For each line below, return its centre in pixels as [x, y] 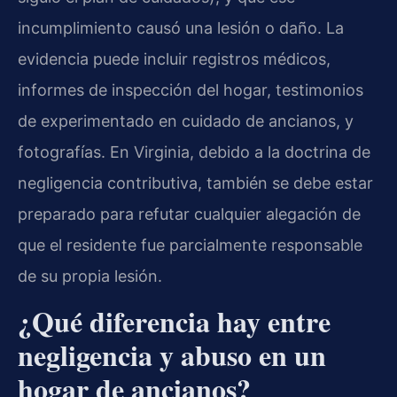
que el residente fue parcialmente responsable [190, 245]
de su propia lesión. [90, 276]
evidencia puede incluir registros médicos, [174, 59]
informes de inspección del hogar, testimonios [191, 90]
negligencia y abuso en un [172, 354]
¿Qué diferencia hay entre [174, 321]
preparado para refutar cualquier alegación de [189, 214]
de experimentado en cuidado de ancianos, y [186, 121]
